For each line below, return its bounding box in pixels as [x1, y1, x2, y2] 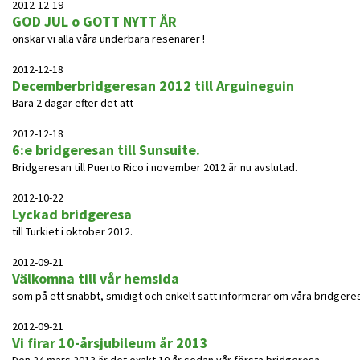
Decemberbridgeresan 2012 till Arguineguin [12, 76, 294, 95]
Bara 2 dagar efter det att [12, 96, 133, 110]
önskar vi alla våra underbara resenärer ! [12, 31, 205, 46]
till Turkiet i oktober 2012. [12, 224, 133, 239]
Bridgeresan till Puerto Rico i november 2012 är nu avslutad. [12, 160, 297, 174]
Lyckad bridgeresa [12, 205, 132, 223]
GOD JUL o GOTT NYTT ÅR [12, 12, 177, 31]
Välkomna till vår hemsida [12, 269, 179, 288]
